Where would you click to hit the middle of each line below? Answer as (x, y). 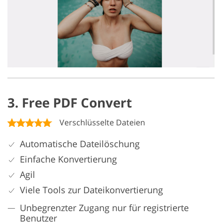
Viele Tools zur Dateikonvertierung (91, 190)
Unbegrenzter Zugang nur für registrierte (104, 208)
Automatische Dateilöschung (80, 144)
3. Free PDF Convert (70, 103)
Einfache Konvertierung (68, 159)
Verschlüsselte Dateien (102, 123)
